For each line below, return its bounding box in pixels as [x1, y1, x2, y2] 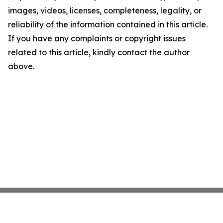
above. [8, 61, 34, 71]
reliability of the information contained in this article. [8, 19, 208, 29]
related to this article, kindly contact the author [8, 47, 190, 57]
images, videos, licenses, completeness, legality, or [8, 5, 202, 15]
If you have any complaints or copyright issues [8, 33, 186, 43]
